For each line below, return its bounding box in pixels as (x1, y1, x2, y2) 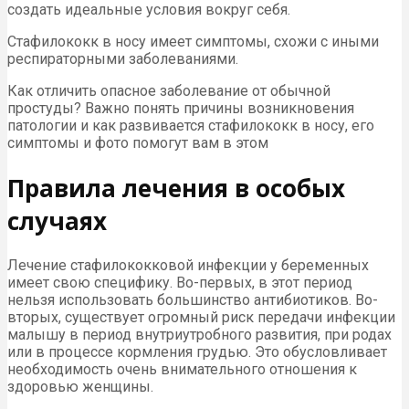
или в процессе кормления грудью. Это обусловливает (7, 343, 387, 362)
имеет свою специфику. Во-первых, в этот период (7, 274, 352, 292)
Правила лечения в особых (7, 171, 345, 204)
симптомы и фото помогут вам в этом (7, 134, 268, 152)
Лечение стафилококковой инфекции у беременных (7, 257, 369, 275)
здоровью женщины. (7, 378, 153, 396)
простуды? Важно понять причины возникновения (7, 100, 354, 118)
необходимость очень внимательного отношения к (7, 361, 357, 379)
